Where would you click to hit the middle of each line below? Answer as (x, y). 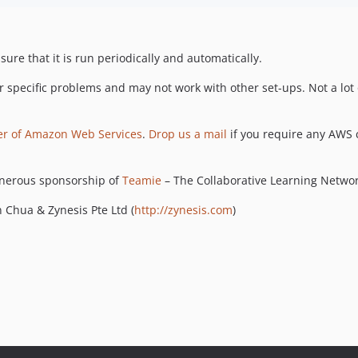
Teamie (142, 180)
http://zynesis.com (183, 209)
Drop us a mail (188, 133)
